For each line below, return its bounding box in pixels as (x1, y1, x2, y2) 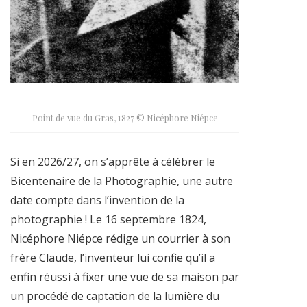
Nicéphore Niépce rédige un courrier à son (10, 230, 230, 246)
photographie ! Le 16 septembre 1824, (10, 211, 206, 227)
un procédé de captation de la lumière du (10, 288, 219, 304)
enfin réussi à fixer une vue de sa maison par (10, 269, 239, 284)
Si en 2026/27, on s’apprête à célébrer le (10, 153, 215, 169)
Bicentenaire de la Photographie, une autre (10, 173, 233, 188)
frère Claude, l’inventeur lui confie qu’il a (10, 249, 215, 265)
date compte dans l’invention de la (10, 192, 184, 208)
